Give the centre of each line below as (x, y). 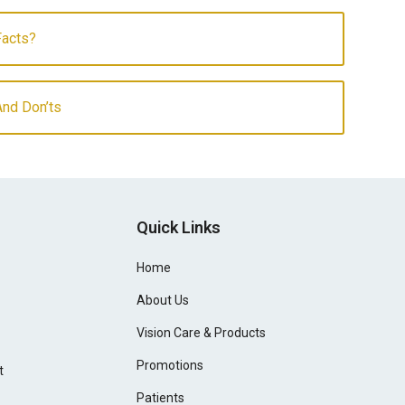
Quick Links (179, 227)
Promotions (170, 365)
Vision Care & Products (202, 333)
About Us (163, 300)
